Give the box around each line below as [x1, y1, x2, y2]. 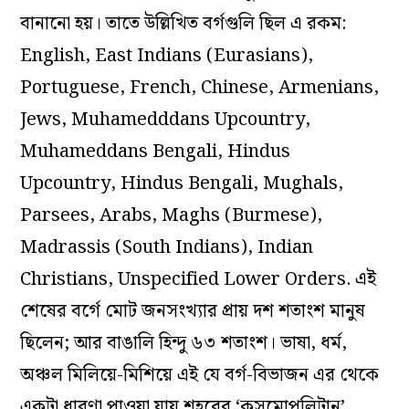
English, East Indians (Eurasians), [20, 41, 314, 71]
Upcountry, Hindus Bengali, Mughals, [20, 169, 344, 199]
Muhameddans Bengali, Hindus [20, 137, 291, 167]
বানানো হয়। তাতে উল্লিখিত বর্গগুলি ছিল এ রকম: [20, 9, 347, 39]
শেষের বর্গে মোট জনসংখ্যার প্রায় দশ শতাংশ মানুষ [20, 297, 366, 327]
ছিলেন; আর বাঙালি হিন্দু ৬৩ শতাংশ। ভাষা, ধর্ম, [20, 329, 348, 359]
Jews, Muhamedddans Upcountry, [20, 105, 311, 135]
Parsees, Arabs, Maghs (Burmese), [20, 201, 323, 231]
